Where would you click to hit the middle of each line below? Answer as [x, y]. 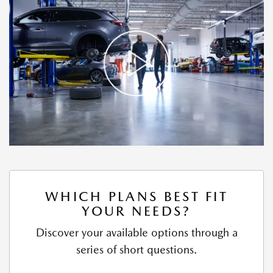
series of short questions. [136, 249]
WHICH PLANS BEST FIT [136, 196]
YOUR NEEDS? [136, 211]
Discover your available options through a [136, 232]
